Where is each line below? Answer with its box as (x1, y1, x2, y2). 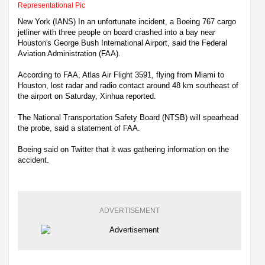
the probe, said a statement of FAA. (18, 123, 140, 132)
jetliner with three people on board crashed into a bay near (18, 27, 215, 37)
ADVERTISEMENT (99, 206, 160, 215)
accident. (18, 155, 49, 164)
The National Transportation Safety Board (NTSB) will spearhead (18, 112, 238, 122)
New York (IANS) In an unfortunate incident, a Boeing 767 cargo (18, 17, 236, 26)
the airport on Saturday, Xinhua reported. (18, 91, 156, 101)
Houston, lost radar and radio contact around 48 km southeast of (18, 80, 238, 90)
